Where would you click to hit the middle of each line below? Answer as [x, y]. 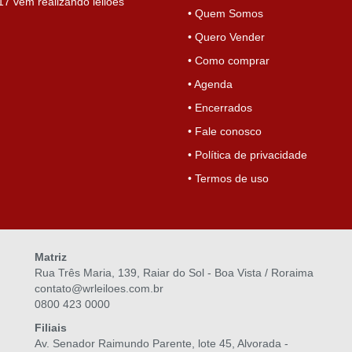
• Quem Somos [225, 13]
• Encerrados [220, 108]
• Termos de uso [228, 178]
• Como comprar [229, 60]
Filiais [51, 328]
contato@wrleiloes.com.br [99, 288]
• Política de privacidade [247, 155]
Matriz [51, 257]
